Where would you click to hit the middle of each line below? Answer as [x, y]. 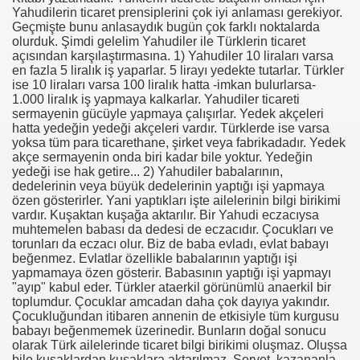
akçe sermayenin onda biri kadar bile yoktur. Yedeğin [162, 157]
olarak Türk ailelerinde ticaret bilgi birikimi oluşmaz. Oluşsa [180, 345]
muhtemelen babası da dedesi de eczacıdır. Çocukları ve [173, 229]
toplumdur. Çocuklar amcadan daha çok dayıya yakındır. [171, 302]
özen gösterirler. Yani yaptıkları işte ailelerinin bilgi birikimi [176, 200]
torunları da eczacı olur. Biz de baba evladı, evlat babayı [170, 244]
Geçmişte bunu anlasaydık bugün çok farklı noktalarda [166, 27]
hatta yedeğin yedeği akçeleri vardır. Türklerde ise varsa [171, 128]
